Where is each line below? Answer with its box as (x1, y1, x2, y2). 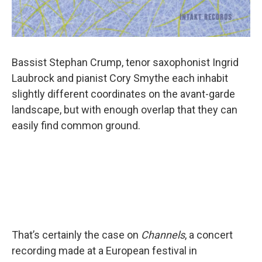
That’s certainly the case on (12, 229, 141, 242)
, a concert (185, 229, 233, 242)
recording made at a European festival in (12, 244, 197, 257)
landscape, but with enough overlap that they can (12, 104, 237, 116)
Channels (141, 229, 185, 242)
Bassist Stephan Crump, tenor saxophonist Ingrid (12, 56, 239, 69)
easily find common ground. (12, 119, 143, 132)
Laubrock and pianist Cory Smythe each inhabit (12, 72, 228, 85)
